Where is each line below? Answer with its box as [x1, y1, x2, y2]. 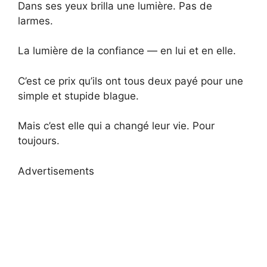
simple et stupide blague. [18, 89, 139, 102]
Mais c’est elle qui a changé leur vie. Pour [18, 120, 215, 132]
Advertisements [18, 164, 94, 177]
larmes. [18, 14, 53, 27]
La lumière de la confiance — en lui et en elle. [18, 45, 236, 57]
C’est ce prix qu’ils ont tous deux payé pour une [18, 74, 243, 87]
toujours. [18, 135, 60, 147]
